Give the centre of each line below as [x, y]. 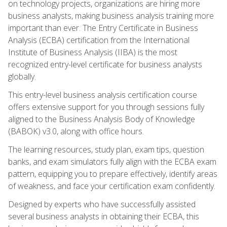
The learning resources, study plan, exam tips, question [106, 149]
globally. [22, 76]
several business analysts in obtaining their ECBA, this [104, 216]
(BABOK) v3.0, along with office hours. [76, 131]
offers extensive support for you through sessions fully [106, 107]
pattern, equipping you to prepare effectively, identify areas [113, 174]
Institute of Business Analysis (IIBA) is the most [93, 52]
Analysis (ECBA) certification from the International [99, 40]
